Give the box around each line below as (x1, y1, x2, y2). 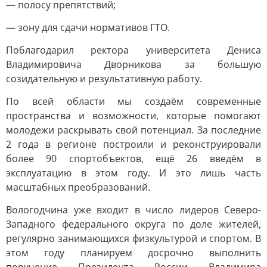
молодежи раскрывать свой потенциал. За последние (6, 123, 261, 136)
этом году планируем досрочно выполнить (6, 246, 261, 259)
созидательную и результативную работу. (6, 72, 202, 85)
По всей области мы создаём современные (6, 95, 261, 108)
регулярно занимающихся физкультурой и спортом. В (6, 232, 261, 245)
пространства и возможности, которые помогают (6, 109, 261, 122)
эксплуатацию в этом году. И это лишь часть (6, 166, 261, 179)
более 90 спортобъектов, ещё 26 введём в (6, 152, 261, 165)
